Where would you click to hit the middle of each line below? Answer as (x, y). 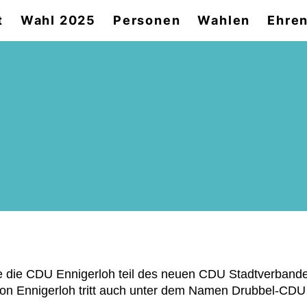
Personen (147, 20)
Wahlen (224, 20)
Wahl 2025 (58, 20)
